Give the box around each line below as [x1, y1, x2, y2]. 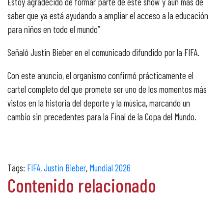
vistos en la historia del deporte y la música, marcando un [7, 97, 190, 109]
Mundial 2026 [89, 162, 131, 174]
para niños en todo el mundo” [7, 24, 100, 35]
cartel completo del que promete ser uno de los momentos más [7, 83, 207, 95]
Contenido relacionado [7, 174, 156, 197]
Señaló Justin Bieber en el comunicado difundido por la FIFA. [7, 47, 199, 58]
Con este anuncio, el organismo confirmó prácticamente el [7, 70, 193, 82]
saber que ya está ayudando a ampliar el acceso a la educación [7, 10, 208, 22]
